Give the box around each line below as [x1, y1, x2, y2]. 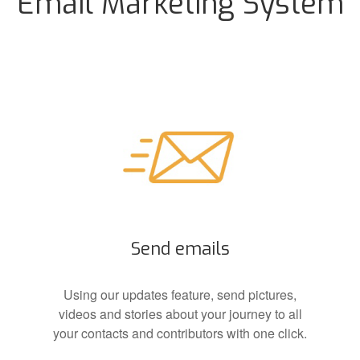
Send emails [130, 236, 230, 260]
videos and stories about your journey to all [58, 304, 302, 323]
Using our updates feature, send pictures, [63, 284, 297, 304]
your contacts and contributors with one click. [53, 323, 307, 342]
